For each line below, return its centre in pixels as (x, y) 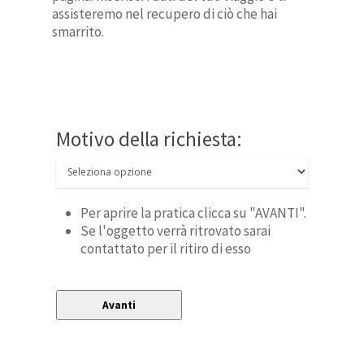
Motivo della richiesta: (149, 139)
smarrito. (78, 32)
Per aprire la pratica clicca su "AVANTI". (194, 212)
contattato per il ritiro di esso (166, 248)
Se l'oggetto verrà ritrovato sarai (176, 230)
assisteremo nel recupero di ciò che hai (165, 14)
